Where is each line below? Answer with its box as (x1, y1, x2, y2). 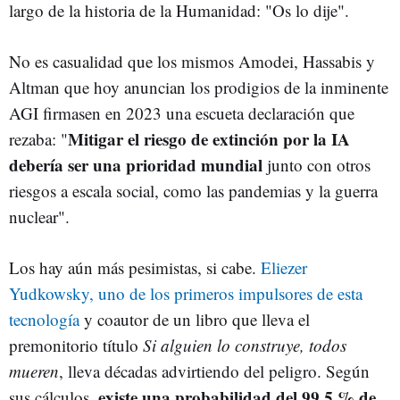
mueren (9, 359, 59, 382)
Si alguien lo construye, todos (143, 333, 346, 356)
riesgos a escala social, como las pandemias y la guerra (9, 179, 378, 202)
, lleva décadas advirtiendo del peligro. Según (59, 359, 370, 382)
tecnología (9, 307, 79, 330)
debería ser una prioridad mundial (9, 152, 262, 177)
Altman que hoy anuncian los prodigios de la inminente (9, 75, 388, 98)
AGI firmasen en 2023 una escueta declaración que (9, 101, 354, 124)
